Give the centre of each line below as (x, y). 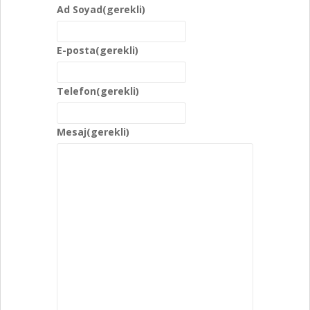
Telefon (76, 91)
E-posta (76, 50)
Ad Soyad (80, 9)
